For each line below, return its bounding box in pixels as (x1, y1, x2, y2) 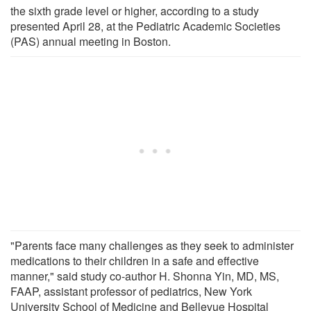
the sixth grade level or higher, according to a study (10, 2, 259, 19)
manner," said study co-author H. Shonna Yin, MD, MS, (10, 267, 279, 284)
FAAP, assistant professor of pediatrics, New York (10, 283, 252, 299)
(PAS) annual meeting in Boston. (10, 33, 171, 49)
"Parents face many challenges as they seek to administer (10, 237, 294, 253)
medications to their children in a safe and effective (10, 252, 259, 269)
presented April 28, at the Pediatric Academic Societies (10, 17, 280, 34)
